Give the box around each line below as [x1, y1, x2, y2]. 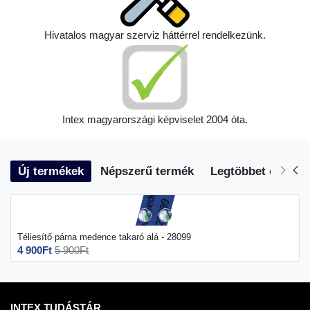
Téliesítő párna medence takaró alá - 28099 [23, 231, 191, 242]
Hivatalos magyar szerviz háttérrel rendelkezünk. [44, 29, 266, 42]
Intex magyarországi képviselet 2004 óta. [62, 113, 248, 126]
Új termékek [17, 164, 84, 178]
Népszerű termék [100, 164, 194, 178]
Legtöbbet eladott [210, 164, 307, 178]
